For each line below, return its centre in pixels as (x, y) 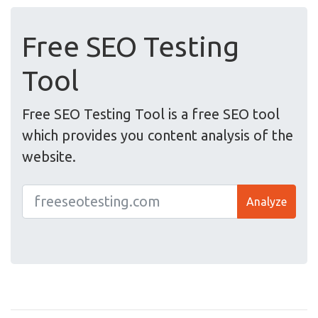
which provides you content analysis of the (158, 135)
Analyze (267, 201)
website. (49, 156)
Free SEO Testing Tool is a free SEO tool (151, 114)
